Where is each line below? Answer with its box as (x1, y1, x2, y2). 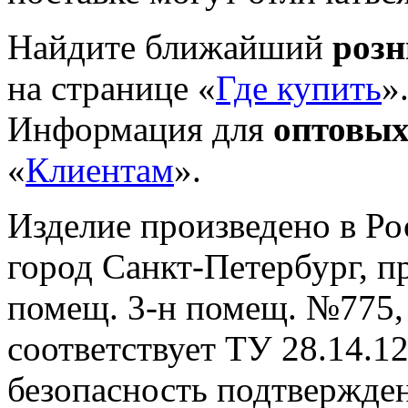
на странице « (7, 68, 216, 108)
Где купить (216, 68, 382, 108)
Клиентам (25, 150, 174, 190)
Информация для (7, 109, 273, 149)
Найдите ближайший (7, 27, 332, 67)
